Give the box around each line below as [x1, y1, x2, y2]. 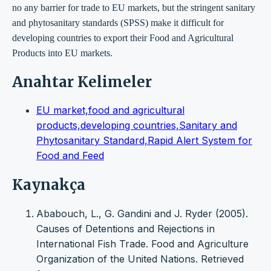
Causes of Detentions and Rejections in [36, 223, 215, 235]
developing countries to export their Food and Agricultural [12, 32, 233, 43]
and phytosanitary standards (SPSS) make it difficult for [12, 17, 224, 28]
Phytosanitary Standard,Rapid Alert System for [36, 134, 252, 147]
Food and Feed [36, 149, 104, 162]
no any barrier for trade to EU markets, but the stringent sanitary [12, 2, 255, 13]
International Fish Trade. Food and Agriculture [36, 238, 249, 250]
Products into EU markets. [12, 47, 113, 58]
